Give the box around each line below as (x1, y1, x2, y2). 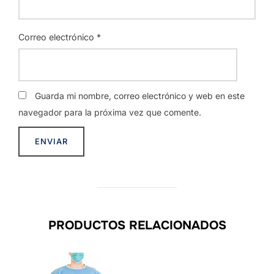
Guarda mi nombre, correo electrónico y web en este (35, 90, 245, 101)
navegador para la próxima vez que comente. (18, 106, 201, 117)
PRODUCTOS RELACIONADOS (48, 217, 226, 233)
